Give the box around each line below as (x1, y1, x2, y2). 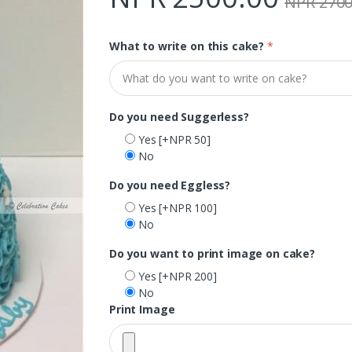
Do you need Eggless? (109, 177, 231, 192)
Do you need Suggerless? (109, 108, 249, 124)
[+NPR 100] (159, 200, 217, 215)
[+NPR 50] (159, 131, 211, 147)
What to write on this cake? (109, 38, 265, 54)
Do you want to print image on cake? (109, 245, 315, 261)
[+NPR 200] (159, 268, 217, 284)
